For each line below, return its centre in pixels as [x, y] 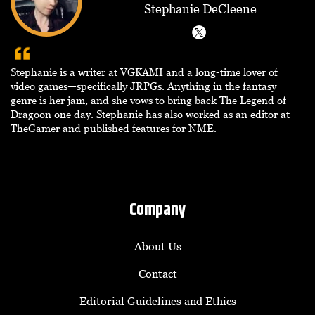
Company [157, 211]
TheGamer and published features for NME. [114, 128]
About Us [157, 246]
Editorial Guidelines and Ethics [157, 301]
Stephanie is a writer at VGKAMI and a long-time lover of [144, 72]
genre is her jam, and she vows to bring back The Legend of [148, 100]
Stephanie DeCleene [200, 9]
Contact [157, 274]
